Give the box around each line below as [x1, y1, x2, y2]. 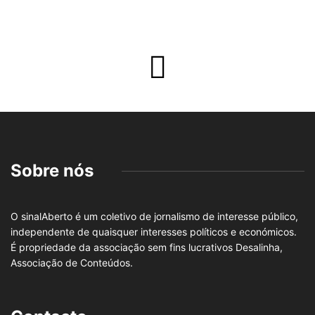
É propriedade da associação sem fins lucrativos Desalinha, [11, 241, 283, 254]
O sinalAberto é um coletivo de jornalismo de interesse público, [11, 210, 298, 223]
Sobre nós [11, 160, 94, 181]
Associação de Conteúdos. [11, 257, 133, 269]
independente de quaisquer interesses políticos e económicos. [11, 226, 300, 238]
